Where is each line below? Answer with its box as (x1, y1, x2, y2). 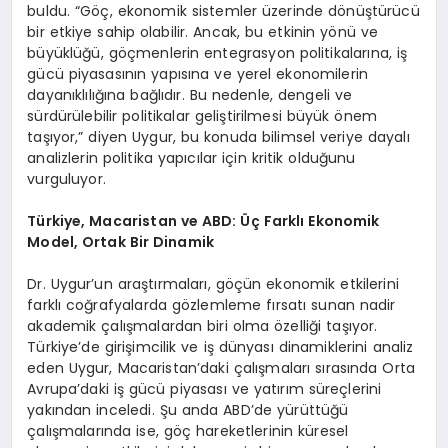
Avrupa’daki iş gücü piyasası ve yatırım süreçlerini (27, 379, 382, 400)
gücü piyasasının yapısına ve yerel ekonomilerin (27, 64, 369, 85)
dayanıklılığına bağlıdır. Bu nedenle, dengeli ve (27, 85, 353, 106)
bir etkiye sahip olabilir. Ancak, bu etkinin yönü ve (27, 22, 379, 43)
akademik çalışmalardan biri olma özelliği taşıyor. (27, 316, 378, 337)
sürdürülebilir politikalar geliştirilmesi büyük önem (27, 106, 378, 127)
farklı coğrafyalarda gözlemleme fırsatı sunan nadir (27, 295, 396, 316)
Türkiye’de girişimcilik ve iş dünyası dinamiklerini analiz (27, 337, 414, 358)
